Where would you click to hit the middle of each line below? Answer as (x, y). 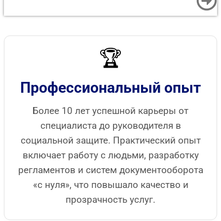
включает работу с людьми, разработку (110, 155)
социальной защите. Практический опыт (110, 140)
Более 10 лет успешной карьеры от (110, 110)
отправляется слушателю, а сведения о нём (94, 9)
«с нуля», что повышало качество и (110, 184)
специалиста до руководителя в (110, 125)
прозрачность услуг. (110, 199)
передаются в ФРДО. (52, 18)
